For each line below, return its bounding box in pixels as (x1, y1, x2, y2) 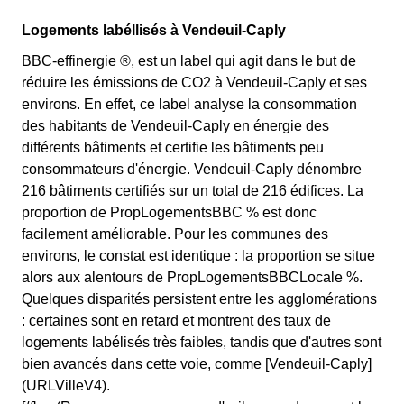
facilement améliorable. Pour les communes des (22, 226, 328, 242)
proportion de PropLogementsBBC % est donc (22, 205, 317, 220)
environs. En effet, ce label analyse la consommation (22, 96, 357, 112)
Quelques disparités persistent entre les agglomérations (22, 291, 377, 307)
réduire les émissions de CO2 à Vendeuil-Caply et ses (22, 75, 367, 90)
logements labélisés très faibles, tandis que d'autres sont (22, 335, 381, 350)
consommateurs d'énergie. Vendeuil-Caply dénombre (22, 161, 362, 177)
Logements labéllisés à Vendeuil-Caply (22, 23, 286, 38)
